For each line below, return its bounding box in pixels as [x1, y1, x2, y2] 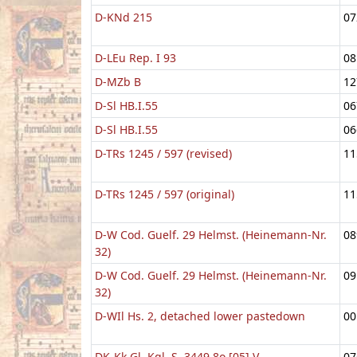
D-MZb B [95, 73, 141, 89]
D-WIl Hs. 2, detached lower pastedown [95, 308, 305, 324]
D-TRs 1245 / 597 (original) [95, 186, 234, 202]
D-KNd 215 [95, 9, 152, 25]
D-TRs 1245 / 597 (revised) [95, 145, 232, 161]
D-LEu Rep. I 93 [95, 49, 176, 65]
